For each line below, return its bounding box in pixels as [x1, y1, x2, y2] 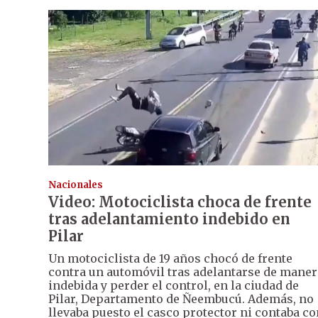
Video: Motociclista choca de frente [48, 193, 312, 212]
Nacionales [48, 179, 103, 192]
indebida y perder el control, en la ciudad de [48, 278, 299, 293]
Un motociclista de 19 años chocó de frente [48, 251, 292, 266]
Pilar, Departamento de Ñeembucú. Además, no [48, 292, 314, 307]
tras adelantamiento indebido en [48, 210, 290, 229]
